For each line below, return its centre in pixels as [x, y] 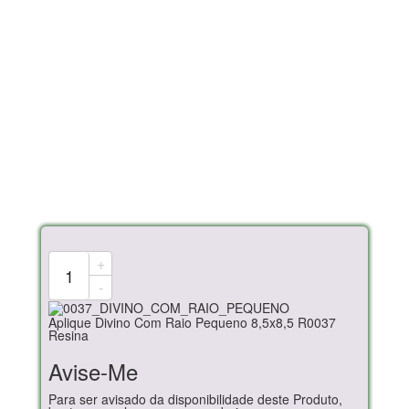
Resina [68, 336]
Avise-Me [93, 372]
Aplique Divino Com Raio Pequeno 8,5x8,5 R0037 [192, 323]
